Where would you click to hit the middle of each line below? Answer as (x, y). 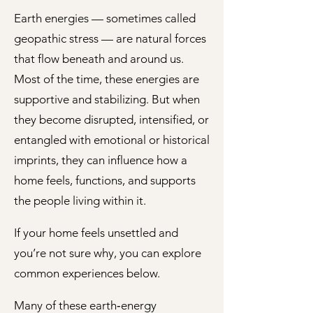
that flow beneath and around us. (99, 59)
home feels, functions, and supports (105, 180)
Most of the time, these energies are (107, 79)
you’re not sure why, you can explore (108, 253)
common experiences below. (87, 273)
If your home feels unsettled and (96, 233)
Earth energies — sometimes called (105, 18)
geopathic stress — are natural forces (110, 38)
